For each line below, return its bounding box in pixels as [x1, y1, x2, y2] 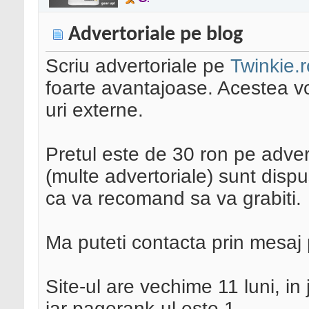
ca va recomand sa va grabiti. [46, 188, 301, 210]
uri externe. [46, 99, 143, 121]
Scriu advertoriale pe [46, 55, 230, 77]
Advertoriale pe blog [68, 25, 243, 46]
